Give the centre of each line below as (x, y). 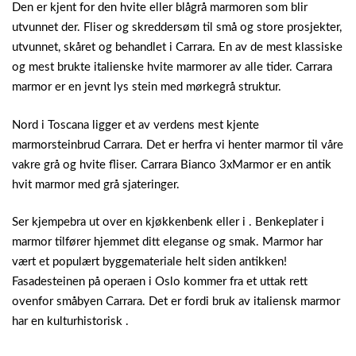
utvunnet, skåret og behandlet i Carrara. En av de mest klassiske (177, 48)
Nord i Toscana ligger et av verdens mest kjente (135, 125)
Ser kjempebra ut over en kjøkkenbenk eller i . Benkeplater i (168, 222)
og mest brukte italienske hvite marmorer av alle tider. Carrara (172, 68)
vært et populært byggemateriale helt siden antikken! (149, 262)
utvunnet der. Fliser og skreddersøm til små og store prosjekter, (177, 28)
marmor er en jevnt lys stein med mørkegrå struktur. (147, 87)
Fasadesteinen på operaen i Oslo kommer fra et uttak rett (160, 282)
